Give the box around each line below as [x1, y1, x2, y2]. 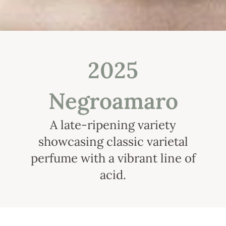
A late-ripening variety [50, 117, 176, 133]
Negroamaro [48, 87, 178, 116]
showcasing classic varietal [38, 134, 188, 150]
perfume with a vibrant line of [30, 150, 196, 166]
